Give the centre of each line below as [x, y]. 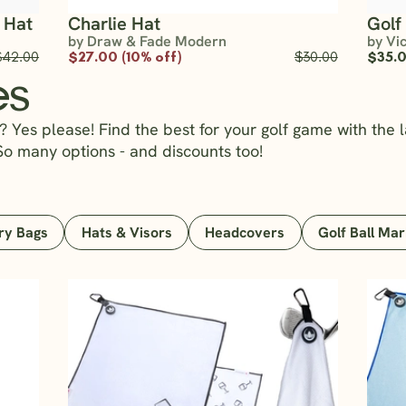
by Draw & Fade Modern [148, 42]
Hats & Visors [126, 232]
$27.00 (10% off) [125, 57]
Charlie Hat [115, 24]
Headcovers [245, 232]
